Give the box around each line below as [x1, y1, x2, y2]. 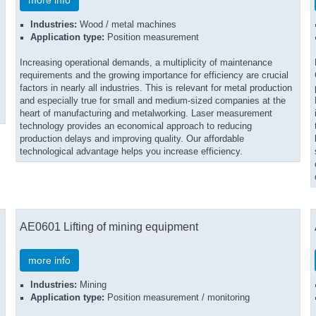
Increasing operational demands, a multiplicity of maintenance [20, 58, 272, 68]
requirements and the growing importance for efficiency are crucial [20, 71, 288, 80]
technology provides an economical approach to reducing [20, 121, 252, 131]
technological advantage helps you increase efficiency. [20, 147, 243, 157]
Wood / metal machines [77, 20, 176, 30]
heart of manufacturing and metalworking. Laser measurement [20, 109, 272, 119]
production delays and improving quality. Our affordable [20, 134, 244, 144]
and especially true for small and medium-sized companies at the [20, 96, 286, 106]
